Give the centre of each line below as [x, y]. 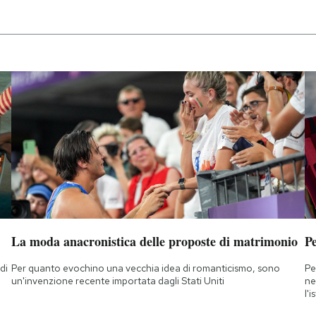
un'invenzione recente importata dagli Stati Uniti [117, 280]
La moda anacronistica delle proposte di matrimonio [154, 241]
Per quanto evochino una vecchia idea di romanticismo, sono [145, 268]
